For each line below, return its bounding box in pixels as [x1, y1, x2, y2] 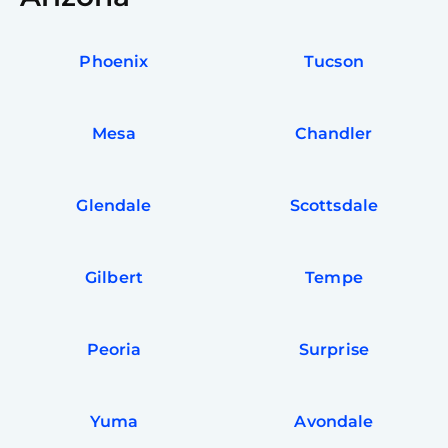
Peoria [86, 340, 142, 360]
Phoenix [79, 52, 149, 72]
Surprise [298, 340, 370, 360]
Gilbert [84, 268, 144, 288]
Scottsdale [289, 196, 379, 216]
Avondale [294, 412, 374, 432]
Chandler [295, 124, 373, 144]
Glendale [76, 196, 152, 216]
